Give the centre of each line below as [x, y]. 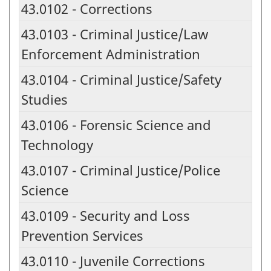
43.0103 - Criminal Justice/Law [115, 34]
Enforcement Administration [111, 54]
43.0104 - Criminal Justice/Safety [121, 80]
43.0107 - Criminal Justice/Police [121, 170]
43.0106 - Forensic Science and [116, 125]
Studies [44, 100]
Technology [57, 145]
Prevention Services [82, 236]
